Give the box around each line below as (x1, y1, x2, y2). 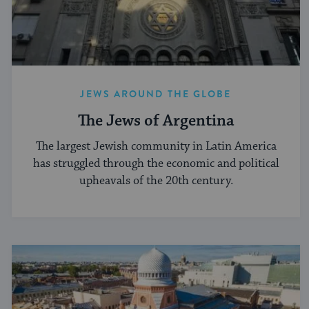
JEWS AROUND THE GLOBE (80, 87, 232, 101)
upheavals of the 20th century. (79, 173, 233, 189)
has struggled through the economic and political (32, 156, 279, 172)
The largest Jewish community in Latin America (35, 139, 277, 154)
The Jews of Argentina (77, 111, 235, 132)
